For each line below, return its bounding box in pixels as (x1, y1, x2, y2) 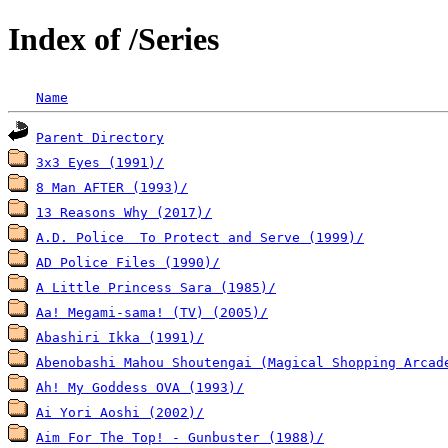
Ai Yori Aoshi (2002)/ (36, 404, 204, 420)
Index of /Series (8, 21, 219, 58)
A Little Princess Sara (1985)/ (36, 279, 276, 295)
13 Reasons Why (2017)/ (36, 204, 212, 220)
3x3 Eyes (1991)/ (36, 154, 164, 170)
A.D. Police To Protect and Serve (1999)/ (36, 229, 364, 245)
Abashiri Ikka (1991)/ (36, 329, 204, 345)
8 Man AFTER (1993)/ (36, 179, 188, 195)
